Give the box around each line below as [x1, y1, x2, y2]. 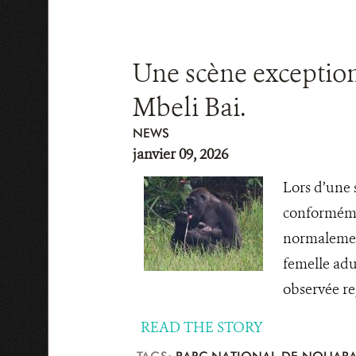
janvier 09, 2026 [132, 145, 228, 164]
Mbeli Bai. [132, 91, 246, 124]
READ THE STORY [140, 318, 263, 337]
